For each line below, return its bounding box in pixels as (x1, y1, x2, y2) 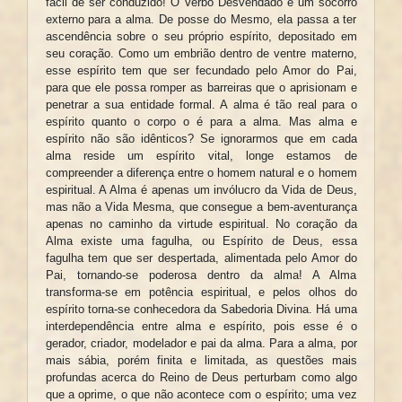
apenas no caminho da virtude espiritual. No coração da (45, 217, 357, 232)
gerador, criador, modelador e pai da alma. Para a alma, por (45, 336, 357, 351)
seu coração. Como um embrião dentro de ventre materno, (45, 47, 357, 61)
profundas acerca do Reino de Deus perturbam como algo (45, 371, 357, 385)
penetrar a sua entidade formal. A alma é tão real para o (45, 98, 357, 112)
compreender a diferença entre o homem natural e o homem (45, 166, 357, 180)
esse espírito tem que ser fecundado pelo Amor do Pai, (45, 64, 357, 78)
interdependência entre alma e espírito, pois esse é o (45, 319, 357, 334)
